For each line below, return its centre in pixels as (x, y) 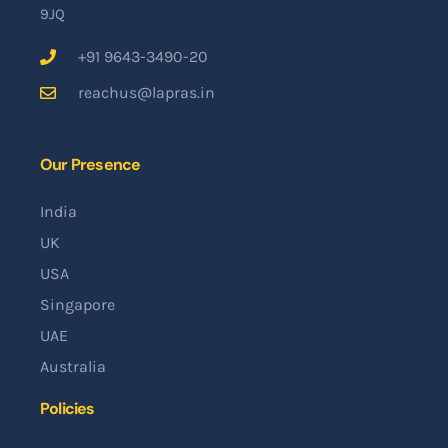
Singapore (77, 305)
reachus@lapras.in (146, 93)
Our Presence (90, 165)
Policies (67, 409)
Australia (73, 367)
